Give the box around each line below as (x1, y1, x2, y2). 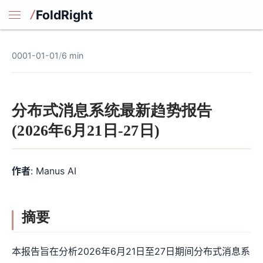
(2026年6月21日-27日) (12, 122, 160, 140)
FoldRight (36, 7, 93, 22)
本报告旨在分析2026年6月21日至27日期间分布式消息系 (12, 245, 250, 258)
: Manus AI (31, 165, 76, 177)
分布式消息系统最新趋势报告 (12, 102, 213, 120)
